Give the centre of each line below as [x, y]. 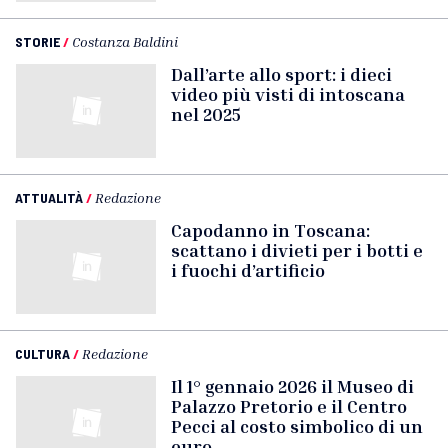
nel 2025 [206, 114]
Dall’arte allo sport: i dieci [281, 74]
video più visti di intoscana [288, 94]
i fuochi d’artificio [248, 270]
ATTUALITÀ [49, 197]
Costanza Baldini [125, 41]
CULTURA [42, 353]
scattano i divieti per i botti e [297, 250]
